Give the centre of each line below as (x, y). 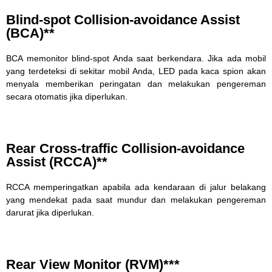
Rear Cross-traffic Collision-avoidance (125, 148)
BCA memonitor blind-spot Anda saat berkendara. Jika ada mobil (136, 58)
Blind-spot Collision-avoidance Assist (123, 20)
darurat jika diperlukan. (50, 212)
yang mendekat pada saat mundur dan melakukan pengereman (136, 200)
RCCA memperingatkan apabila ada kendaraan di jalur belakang (136, 187)
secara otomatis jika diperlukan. (67, 97)
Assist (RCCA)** (57, 162)
